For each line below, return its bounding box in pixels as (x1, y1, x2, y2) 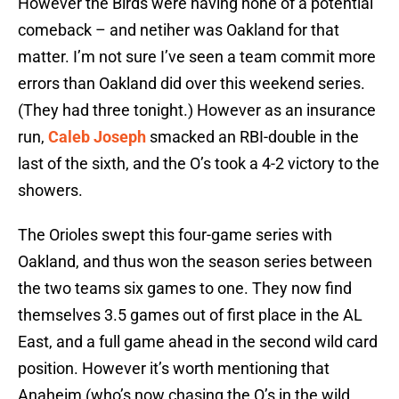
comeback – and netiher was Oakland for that (18, 20, 339, 40)
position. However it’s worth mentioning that (18, 359, 330, 379)
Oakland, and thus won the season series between (18, 252, 372, 272)
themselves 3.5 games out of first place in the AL (18, 305, 362, 325)
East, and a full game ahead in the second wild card (18, 332, 378, 352)
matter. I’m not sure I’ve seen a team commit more (18, 47, 376, 67)
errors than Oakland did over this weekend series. (18, 74, 365, 94)
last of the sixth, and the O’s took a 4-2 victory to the (18, 154, 379, 174)
